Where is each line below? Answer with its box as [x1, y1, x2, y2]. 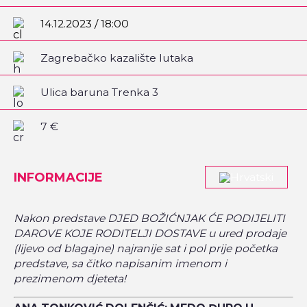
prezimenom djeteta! [14, 272, 126, 286]
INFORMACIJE [14, 169, 103, 185]
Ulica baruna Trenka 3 [40, 85, 159, 99]
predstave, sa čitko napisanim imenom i [14, 257, 227, 271]
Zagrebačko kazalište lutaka [40, 51, 194, 64]
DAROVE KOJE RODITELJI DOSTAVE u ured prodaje [14, 227, 286, 241]
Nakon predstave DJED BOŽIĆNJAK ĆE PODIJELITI [14, 212, 285, 225]
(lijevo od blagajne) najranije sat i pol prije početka [14, 242, 278, 256]
